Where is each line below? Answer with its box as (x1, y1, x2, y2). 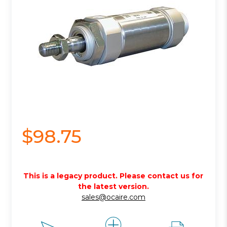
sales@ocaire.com (81, 192, 145, 202)
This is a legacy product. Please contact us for (23, 171, 204, 180)
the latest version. (78, 181, 149, 191)
